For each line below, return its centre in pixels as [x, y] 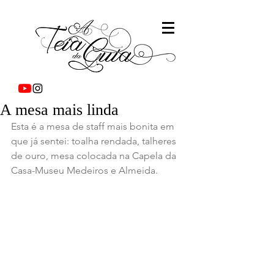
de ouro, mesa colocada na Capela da [95, 156]
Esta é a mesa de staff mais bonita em [94, 126]
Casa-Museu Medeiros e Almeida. [84, 170]
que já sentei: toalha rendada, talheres [95, 141]
